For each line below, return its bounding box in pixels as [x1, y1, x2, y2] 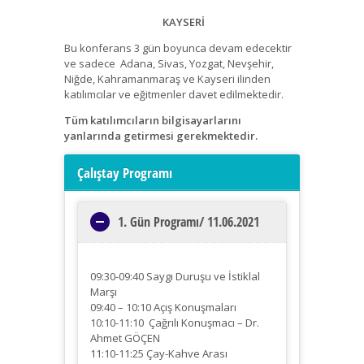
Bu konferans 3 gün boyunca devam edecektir [64, 40, 292, 55]
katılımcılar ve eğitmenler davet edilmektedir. [64, 86, 284, 102]
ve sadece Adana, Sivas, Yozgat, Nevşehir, [64, 55, 274, 71]
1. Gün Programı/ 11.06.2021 [118, 213, 259, 232]
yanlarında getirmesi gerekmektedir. [64, 128, 258, 143]
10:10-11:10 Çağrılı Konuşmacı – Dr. [90, 315, 259, 331]
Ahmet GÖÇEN [90, 331, 160, 346]
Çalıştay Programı [77, 162, 172, 182]
